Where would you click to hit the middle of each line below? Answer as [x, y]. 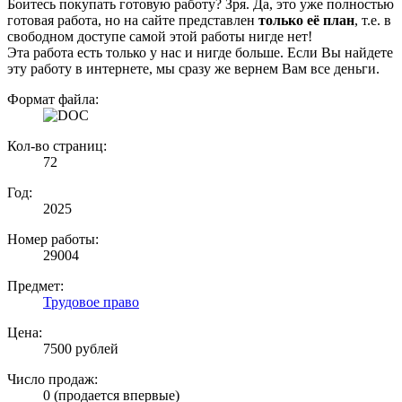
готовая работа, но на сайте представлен [133, 21]
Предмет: [35, 286]
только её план [306, 21]
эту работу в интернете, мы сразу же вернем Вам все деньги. [193, 69]
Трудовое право [91, 302]
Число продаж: [52, 380]
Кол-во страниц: [57, 146]
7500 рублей [81, 349]
